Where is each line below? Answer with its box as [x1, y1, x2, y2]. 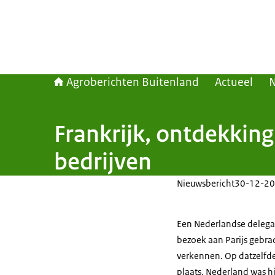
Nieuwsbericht [177, 177, 234, 189]
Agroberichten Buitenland [66, 75, 199, 90]
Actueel [215, 75, 253, 90]
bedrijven [54, 147, 152, 176]
